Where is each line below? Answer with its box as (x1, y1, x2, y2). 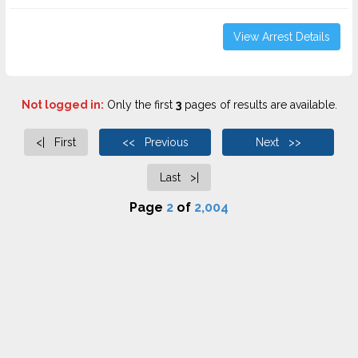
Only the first (103, 98, 176, 111)
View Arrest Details (233, 30, 330, 43)
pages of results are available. (181, 98, 337, 111)
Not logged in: (21, 98, 104, 111)
